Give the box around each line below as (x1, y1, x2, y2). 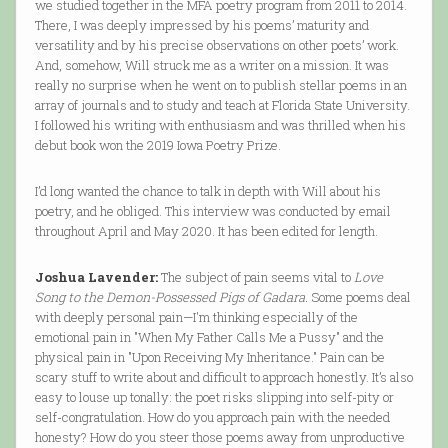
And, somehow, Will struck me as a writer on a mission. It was (34, 56, 389, 75)
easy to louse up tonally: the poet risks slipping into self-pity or (34, 388, 394, 407)
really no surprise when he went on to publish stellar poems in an (34, 76, 407, 95)
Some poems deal (307, 288, 411, 307)
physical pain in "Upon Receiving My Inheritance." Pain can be (34, 348, 385, 367)
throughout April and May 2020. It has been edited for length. (34, 222, 378, 241)
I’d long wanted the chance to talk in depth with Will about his (34, 182, 381, 201)
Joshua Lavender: (34, 268, 158, 287)
